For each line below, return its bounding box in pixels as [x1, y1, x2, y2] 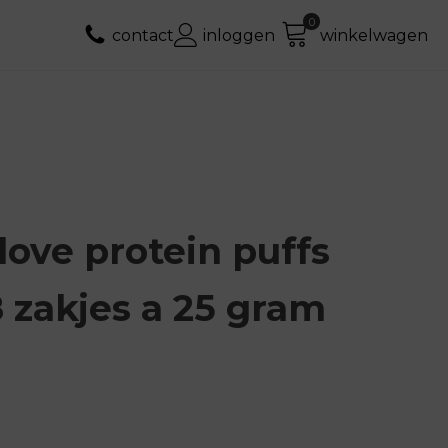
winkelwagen [320, 25, 428, 45]
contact [112, 25, 174, 45]
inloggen [203, 25, 275, 45]
